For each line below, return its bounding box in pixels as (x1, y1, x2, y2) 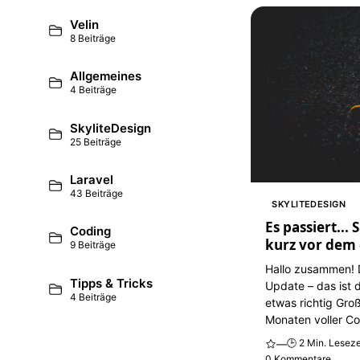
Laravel (70, 172, 114, 188)
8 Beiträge (70, 31, 117, 44)
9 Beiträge (70, 239, 117, 252)
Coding (70, 223, 112, 239)
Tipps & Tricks (70, 275, 153, 291)
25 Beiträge (70, 135, 122, 148)
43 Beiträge (70, 187, 124, 200)
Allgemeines (70, 68, 142, 84)
